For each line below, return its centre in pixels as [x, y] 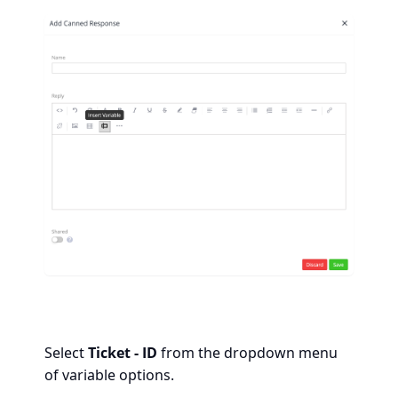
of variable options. [109, 374]
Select [66, 352]
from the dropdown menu [247, 352]
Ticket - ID [123, 352]
